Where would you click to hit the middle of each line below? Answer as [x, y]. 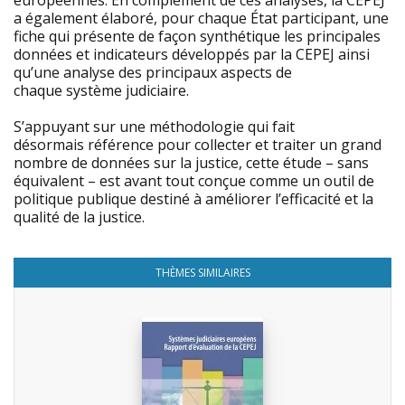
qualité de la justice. [79, 217]
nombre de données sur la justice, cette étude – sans [191, 163]
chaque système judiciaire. [103, 90]
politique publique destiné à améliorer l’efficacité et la [193, 199]
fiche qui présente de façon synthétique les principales [197, 36]
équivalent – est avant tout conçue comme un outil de [194, 181]
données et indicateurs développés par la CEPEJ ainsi [192, 54]
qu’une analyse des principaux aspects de [153, 72]
